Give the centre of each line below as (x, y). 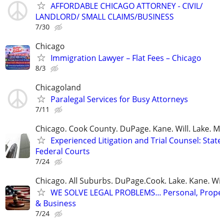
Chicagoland (58, 87)
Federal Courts (63, 151)
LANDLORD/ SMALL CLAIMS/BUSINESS (105, 16)
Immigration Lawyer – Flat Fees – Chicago (126, 58)
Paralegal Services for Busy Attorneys (119, 99)
